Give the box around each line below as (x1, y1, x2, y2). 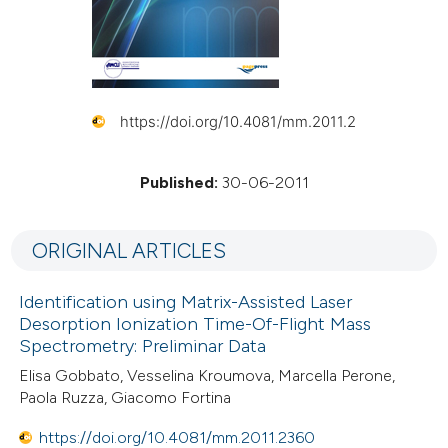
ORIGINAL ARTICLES (31, 237, 226, 263)
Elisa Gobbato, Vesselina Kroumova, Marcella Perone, (19, 365, 396, 385)
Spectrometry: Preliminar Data (19, 335, 267, 358)
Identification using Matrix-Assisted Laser (19, 291, 353, 314)
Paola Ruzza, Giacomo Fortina (19, 387, 232, 407)
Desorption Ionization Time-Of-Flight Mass (19, 313, 372, 336)
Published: (139, 172, 218, 192)
